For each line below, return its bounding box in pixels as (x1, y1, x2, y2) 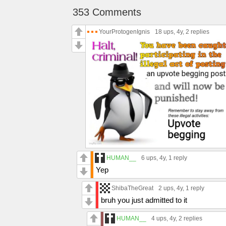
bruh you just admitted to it (101, 195, 187, 204)
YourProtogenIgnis (99, 28, 150, 35)
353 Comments (73, 7, 141, 18)
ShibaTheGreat (111, 184, 153, 191)
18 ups (155, 28, 174, 35)
